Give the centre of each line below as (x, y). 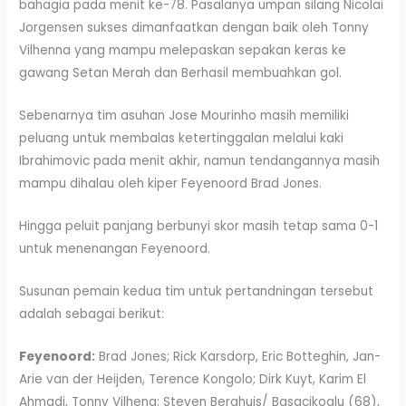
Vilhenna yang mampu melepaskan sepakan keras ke (183, 51)
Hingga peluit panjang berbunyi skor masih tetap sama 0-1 (199, 227)
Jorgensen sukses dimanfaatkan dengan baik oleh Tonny (194, 28)
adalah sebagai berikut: (92, 314)
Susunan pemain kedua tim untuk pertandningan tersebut (197, 292)
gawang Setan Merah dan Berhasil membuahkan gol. (181, 73)
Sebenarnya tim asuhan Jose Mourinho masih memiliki (184, 116)
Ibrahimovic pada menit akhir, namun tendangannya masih (200, 161)
